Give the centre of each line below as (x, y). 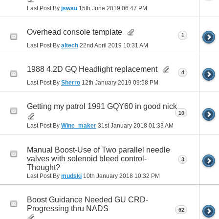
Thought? (44, 167)
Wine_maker (79, 126)
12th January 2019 (107, 83)
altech (70, 46)
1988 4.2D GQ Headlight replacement (92, 69)
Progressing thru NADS (68, 208)
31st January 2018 (122, 126)
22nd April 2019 (101, 46)
